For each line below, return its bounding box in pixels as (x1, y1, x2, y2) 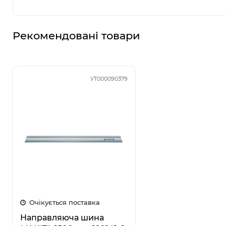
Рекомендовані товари (13, 29, 140, 42)
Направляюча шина (20, 213, 104, 222)
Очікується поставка (27, 198, 100, 206)
